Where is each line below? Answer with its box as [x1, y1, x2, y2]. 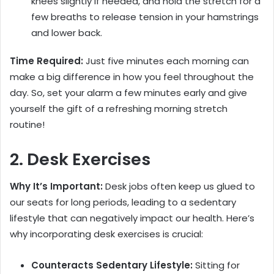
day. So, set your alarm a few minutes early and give [10, 86, 247, 99]
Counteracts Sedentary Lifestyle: [31, 259, 193, 272]
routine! [10, 117, 45, 131]
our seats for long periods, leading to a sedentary [10, 196, 236, 209]
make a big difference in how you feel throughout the [10, 70, 254, 83]
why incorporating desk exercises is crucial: [10, 228, 203, 241]
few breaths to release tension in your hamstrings [31, 10, 259, 23]
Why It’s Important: [10, 180, 103, 193]
